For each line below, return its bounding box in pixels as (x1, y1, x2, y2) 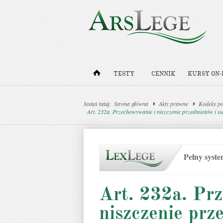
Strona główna (114, 100, 148, 108)
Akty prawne (159, 100, 188, 108)
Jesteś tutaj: (84, 100, 111, 108)
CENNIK (151, 70, 175, 78)
